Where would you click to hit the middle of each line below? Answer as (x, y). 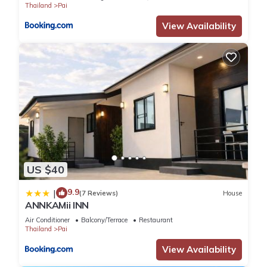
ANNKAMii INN (57, 205)
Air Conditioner (47, 220)
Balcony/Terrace (104, 220)
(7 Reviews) (99, 193)
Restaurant (156, 220)
